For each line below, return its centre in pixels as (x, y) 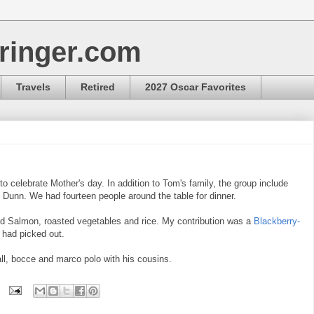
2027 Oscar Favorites (196, 87)
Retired (98, 87)
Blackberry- (277, 221)
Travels (33, 87)
